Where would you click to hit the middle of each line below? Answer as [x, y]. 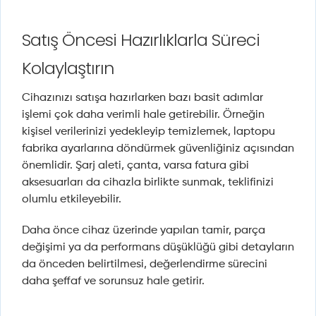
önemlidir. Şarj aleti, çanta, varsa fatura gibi [135, 166]
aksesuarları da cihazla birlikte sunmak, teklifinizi [148, 183]
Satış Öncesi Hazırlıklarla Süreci [141, 40]
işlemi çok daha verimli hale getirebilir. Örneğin [143, 115]
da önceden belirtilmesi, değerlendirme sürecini [145, 265]
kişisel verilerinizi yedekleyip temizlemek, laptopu [148, 132]
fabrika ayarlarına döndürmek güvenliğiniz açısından [158, 149]
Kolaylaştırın [68, 68]
